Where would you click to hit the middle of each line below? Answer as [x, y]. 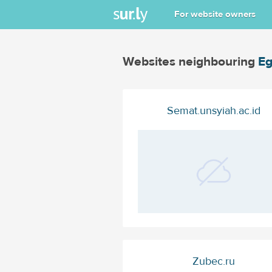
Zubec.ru [213, 262]
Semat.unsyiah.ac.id [213, 111]
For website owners [215, 14]
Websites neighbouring [190, 62]
